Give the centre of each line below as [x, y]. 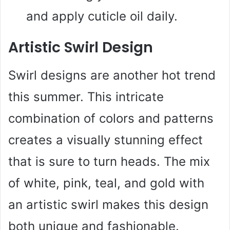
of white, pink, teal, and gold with [106, 183]
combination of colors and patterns [111, 118]
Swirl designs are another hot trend [112, 75]
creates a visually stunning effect [106, 140]
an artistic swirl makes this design [108, 204]
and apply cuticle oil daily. [102, 16]
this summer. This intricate [86, 97]
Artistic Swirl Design [81, 47]
